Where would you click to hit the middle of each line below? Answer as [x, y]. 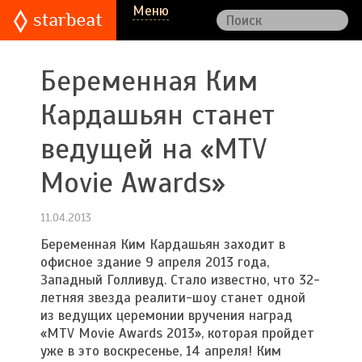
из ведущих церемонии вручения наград [166, 316]
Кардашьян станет [158, 115]
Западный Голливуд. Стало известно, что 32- [180, 280]
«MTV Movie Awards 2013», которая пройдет [177, 333]
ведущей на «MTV [154, 149]
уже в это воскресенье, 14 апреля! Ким [161, 351]
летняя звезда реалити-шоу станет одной [173, 298]
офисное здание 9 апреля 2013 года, [155, 262]
